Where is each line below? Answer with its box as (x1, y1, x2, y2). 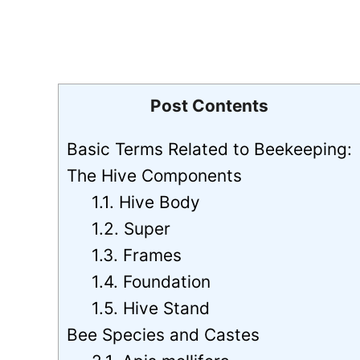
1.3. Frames (92, 244, 182, 265)
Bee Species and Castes (67, 324, 260, 345)
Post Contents (150, 96, 268, 116)
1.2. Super (92, 218, 171, 239)
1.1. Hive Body (92, 191, 201, 212)
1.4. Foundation (92, 271, 211, 292)
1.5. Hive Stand (92, 297, 211, 318)
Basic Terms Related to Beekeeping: (67, 138, 352, 159)
